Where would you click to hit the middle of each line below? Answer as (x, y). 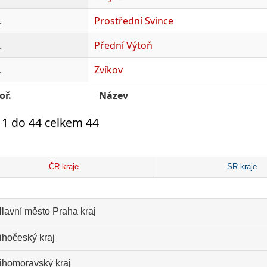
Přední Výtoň (123, 45)
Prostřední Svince (133, 21)
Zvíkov (108, 69)
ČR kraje (63, 167)
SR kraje (242, 167)
